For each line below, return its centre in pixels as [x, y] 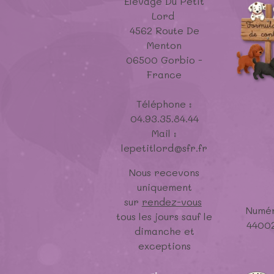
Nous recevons [165, 172]
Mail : [165, 133]
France [165, 75]
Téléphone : [165, 104]
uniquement [164, 187]
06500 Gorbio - [165, 60]
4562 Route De [164, 31]
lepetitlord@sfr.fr [165, 148]
